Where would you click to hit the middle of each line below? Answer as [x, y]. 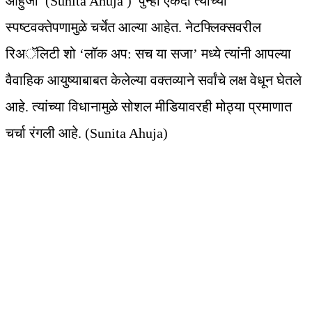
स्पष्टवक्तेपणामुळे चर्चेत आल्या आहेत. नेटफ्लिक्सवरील [133, 28]
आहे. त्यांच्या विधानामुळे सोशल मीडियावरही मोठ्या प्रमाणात [149, 107]
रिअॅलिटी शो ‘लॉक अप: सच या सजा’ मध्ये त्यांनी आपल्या [148, 54]
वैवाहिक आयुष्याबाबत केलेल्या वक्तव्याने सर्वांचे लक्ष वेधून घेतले [154, 80]
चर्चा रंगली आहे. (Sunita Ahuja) [87, 133]
